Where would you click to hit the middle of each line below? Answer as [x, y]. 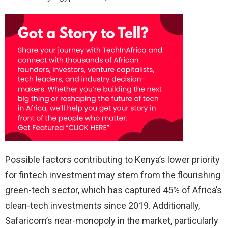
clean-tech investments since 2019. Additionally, [103, 205]
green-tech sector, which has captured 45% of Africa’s [113, 190]
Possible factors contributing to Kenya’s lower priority [112, 159]
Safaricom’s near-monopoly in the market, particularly [112, 220]
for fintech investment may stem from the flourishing [113, 175]
